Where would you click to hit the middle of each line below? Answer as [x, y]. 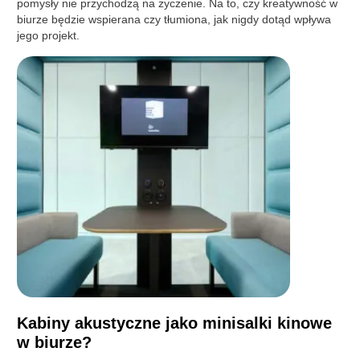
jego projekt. [49, 35]
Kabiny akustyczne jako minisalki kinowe [175, 323]
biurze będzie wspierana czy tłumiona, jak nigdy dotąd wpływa [174, 19]
